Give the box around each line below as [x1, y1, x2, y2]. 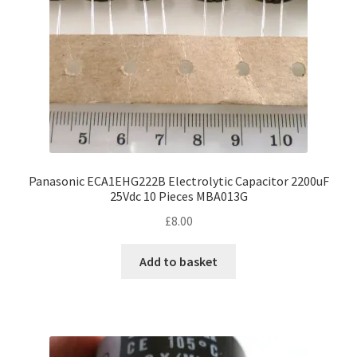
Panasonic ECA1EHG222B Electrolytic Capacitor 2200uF [28, 173, 329, 190]
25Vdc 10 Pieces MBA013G [109, 188, 248, 205]
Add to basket [139, 253, 218, 269]
